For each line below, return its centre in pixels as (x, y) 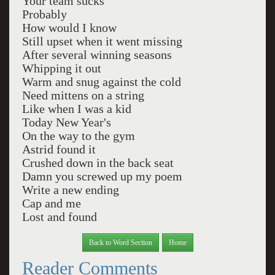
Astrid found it (59, 149)
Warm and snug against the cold (101, 82)
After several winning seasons (97, 55)
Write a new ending (70, 190)
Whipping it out (61, 68)
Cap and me (51, 203)
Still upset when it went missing (102, 41)
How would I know (69, 28)
